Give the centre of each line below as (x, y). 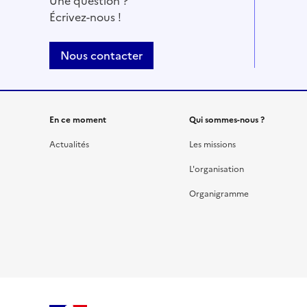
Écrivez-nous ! (85, 17)
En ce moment (78, 120)
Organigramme (219, 194)
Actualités (69, 145)
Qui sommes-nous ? (227, 120)
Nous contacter (101, 56)
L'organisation (217, 170)
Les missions (212, 145)
